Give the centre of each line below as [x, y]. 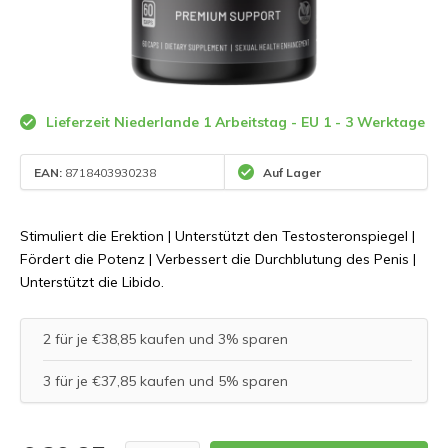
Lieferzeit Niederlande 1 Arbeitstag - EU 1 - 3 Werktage [233, 122]
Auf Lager [290, 172]
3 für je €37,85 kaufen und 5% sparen [165, 381]
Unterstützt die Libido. [92, 282]
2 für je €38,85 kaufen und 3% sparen [165, 339]
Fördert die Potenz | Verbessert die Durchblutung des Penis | [218, 259]
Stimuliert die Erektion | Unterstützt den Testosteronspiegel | [217, 236]
